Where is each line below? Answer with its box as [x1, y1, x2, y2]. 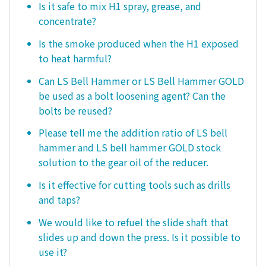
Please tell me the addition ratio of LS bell [39, 125, 227, 140]
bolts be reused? [39, 103, 112, 118]
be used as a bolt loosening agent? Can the [39, 88, 226, 103]
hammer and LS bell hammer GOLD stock [39, 140, 221, 155]
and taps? [39, 192, 80, 207]
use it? [39, 244, 67, 259]
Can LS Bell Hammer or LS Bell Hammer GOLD [39, 73, 244, 88]
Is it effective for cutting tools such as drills [39, 178, 230, 192]
